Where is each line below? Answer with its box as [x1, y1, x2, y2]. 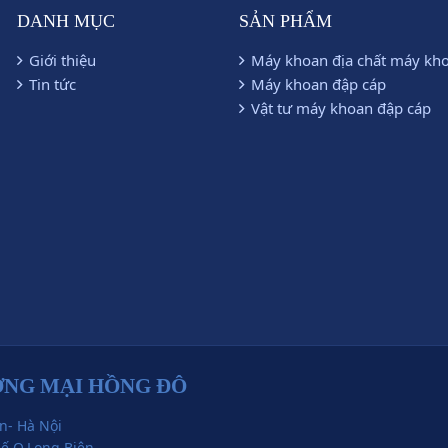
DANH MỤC [16, 11, 115, 31]
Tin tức [28, 74, 76, 94]
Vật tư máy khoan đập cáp [251, 98, 431, 118]
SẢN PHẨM [239, 11, 332, 31]
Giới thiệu [28, 50, 96, 70]
